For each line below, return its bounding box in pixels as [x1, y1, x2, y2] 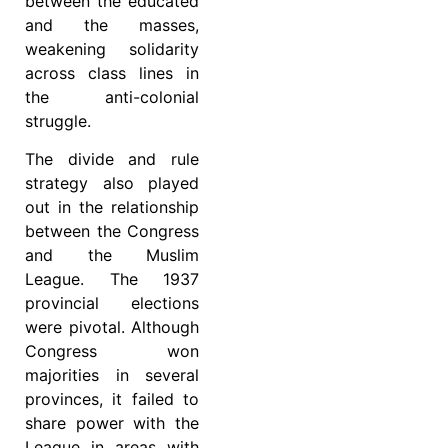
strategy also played [25, 173, 199, 194]
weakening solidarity [25, 38, 199, 59]
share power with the [25, 413, 199, 434]
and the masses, [25, 14, 199, 35]
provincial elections [25, 293, 199, 314]
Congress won [25, 341, 199, 362]
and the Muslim [25, 245, 199, 266]
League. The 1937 [25, 269, 199, 290]
